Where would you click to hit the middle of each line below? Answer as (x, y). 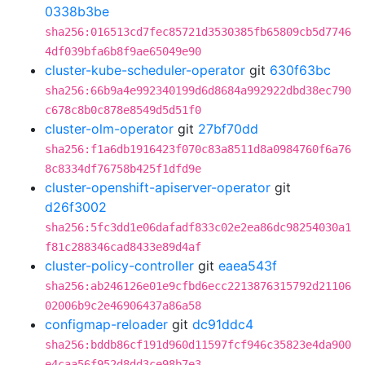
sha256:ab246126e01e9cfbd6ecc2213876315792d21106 (198, 286)
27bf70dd (228, 129)
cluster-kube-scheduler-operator (145, 70)
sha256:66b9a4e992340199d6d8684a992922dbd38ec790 (198, 90)
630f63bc (300, 70)
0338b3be (77, 11)
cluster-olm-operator (109, 129)
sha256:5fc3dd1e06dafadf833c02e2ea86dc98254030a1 (198, 227)
